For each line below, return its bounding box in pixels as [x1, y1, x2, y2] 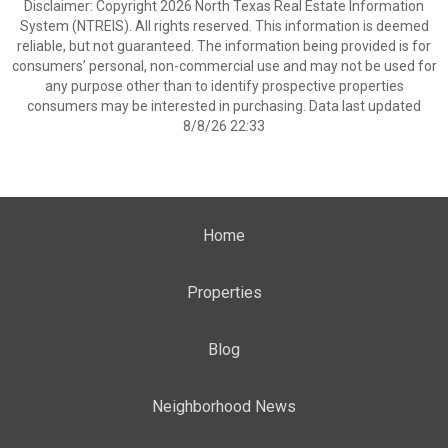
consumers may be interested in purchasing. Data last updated [27, 98, 421, 114]
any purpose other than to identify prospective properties [44, 78, 404, 94]
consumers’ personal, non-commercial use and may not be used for [11, 58, 437, 74]
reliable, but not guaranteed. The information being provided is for [17, 38, 431, 54]
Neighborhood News [152, 397, 296, 416]
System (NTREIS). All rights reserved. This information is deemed [19, 18, 429, 34]
